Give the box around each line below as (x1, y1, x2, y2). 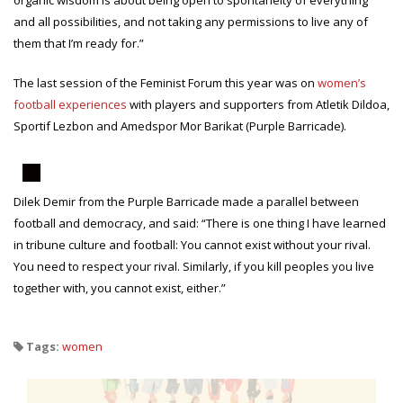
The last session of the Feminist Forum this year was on (13, 75, 318, 92)
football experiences (13, 96, 127, 113)
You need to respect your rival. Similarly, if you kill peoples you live (13, 258, 374, 275)
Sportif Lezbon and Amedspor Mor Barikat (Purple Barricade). (13, 118, 346, 135)
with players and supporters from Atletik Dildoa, (127, 96, 390, 113)
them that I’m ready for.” (13, 35, 144, 52)
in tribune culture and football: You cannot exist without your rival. (13, 237, 371, 254)
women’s (318, 75, 366, 92)
